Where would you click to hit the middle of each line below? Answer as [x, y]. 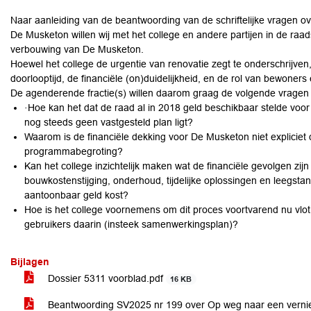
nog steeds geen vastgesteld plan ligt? [109, 122]
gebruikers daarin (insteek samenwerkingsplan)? [131, 224]
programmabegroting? [74, 151]
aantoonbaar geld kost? [76, 195]
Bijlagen [30, 262]
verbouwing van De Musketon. [77, 49]
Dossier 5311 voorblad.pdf [106, 278]
